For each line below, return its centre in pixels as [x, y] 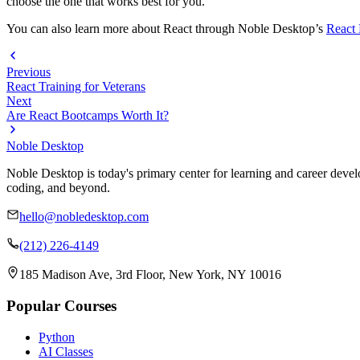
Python [57, 337]
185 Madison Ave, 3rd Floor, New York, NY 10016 [150, 275]
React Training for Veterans [76, 87]
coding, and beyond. [58, 188]
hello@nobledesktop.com [84, 217]
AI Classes [66, 351]
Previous [29, 72]
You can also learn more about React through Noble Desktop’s [166, 29]
